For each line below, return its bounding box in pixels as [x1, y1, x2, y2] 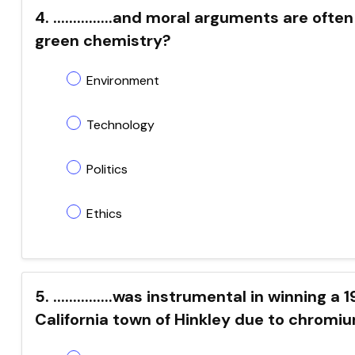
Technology [86, 116, 155, 133]
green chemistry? [35, 30, 171, 51]
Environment [86, 72, 159, 89]
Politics [86, 161, 128, 177]
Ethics [86, 205, 122, 222]
